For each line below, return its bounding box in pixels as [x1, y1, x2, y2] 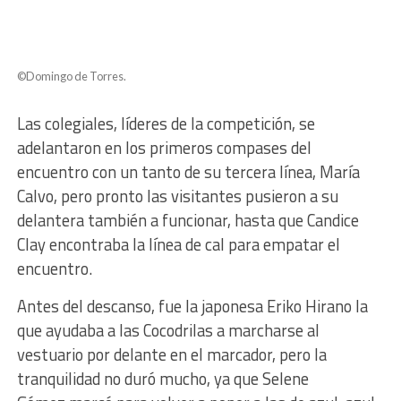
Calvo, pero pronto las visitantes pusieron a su [16, 183, 338, 209]
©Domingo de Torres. [16, 69, 126, 83]
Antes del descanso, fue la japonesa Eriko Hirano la [16, 294, 368, 319]
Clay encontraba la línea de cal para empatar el [16, 232, 340, 257]
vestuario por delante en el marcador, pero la [16, 342, 327, 367]
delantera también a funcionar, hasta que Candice [16, 208, 359, 233]
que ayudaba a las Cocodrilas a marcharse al [16, 318, 320, 343]
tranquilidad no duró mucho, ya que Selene [16, 366, 309, 391]
